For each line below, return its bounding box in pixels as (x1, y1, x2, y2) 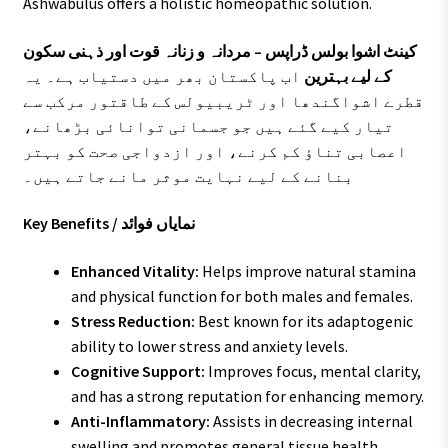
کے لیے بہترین (303, 65, 392, 86)
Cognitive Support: (70, 361, 205, 382)
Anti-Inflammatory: (70, 411, 210, 432)
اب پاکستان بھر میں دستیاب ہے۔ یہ (22, 65, 304, 86)
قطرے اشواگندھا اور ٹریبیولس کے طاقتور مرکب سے (22, 90, 424, 111)
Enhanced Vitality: (70, 261, 199, 282)
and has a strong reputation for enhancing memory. (70, 386, 424, 407)
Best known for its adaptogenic (194, 311, 413, 332)
